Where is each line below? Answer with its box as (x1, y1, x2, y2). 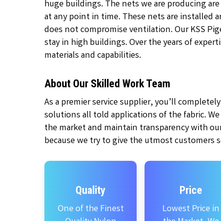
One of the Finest (57, 202, 124, 216)
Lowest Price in (162, 202, 220, 216)
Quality (75, 184, 106, 196)
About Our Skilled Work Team (44, 77, 171, 90)
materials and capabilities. (44, 49, 142, 62)
